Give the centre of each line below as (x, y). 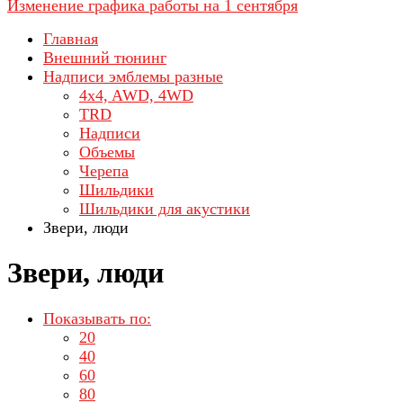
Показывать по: (97, 318)
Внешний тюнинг (105, 58)
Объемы (107, 152)
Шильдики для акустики (165, 209)
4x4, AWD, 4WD (136, 95)
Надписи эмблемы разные (133, 76)
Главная (71, 39)
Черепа (104, 171)
